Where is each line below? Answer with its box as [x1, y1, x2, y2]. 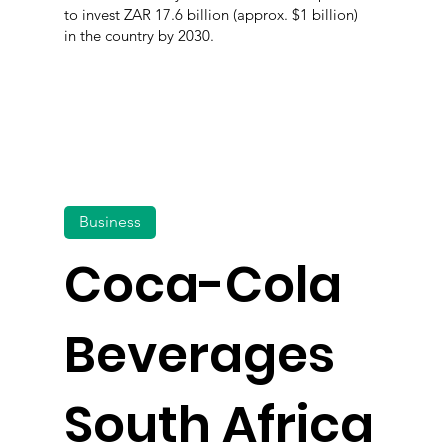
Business [79, 212, 142, 232]
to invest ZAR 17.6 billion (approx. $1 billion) [64, 4, 359, 24]
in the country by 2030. [64, 25, 215, 45]
